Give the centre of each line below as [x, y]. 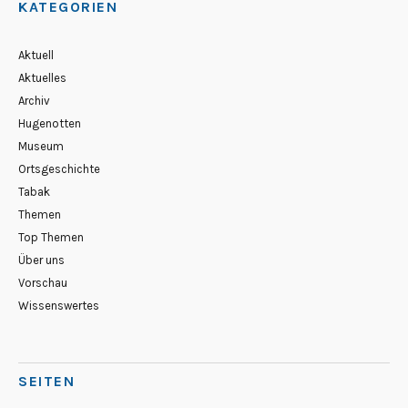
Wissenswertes [59, 305]
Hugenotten [50, 123]
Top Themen [51, 237]
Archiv [34, 100]
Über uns [41, 260]
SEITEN [46, 381]
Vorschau [43, 282]
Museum [41, 146]
